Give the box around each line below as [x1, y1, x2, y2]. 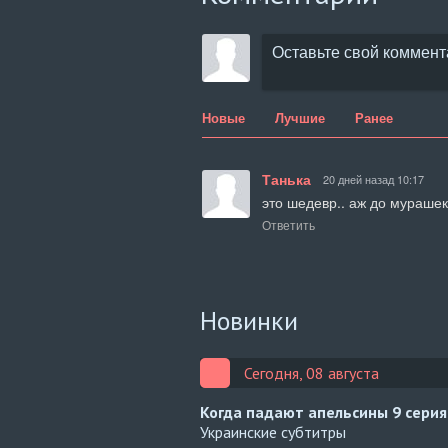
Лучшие [275, 108, 325, 127]
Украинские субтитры [200, 422, 346, 442]
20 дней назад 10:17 [323, 171, 424, 187]
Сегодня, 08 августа [244, 363, 379, 383]
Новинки [200, 304, 298, 337]
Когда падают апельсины [200, 402, 392, 422]
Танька [262, 169, 311, 189]
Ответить [262, 216, 315, 233]
